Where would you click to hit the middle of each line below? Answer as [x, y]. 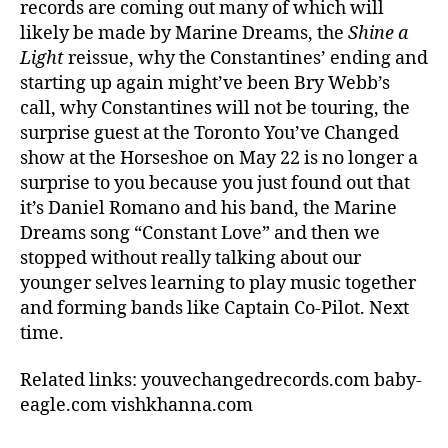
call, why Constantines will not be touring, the [215, 108]
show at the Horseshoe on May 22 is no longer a [219, 158]
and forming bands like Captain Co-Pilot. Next [214, 308]
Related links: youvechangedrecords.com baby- [221, 380]
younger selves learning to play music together [218, 283]
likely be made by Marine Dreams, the [184, 33]
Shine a [378, 33]
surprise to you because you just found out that [215, 183]
